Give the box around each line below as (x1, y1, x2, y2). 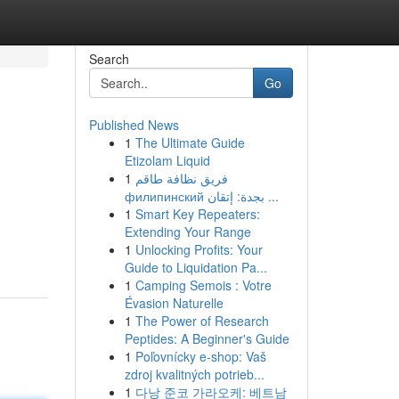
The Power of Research (134, 312, 269, 330)
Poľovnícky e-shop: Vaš (134, 347, 266, 365)
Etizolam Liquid (124, 151, 210, 169)
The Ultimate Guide (134, 134, 245, 151)
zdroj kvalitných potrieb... (124, 365, 265, 383)
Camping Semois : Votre (134, 276, 272, 294)
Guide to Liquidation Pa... (124, 258, 267, 276)
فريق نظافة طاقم (134, 169, 228, 187)
